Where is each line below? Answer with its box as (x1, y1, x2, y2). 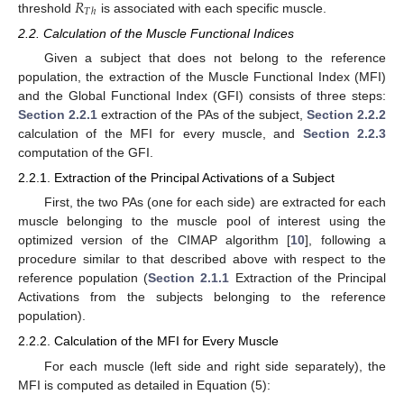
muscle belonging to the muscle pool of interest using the (18, 214, 386, 229)
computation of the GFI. (18, 145, 153, 160)
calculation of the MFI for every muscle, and (18, 126, 303, 141)
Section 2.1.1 (148, 271, 230, 286)
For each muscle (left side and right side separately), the (43, 358, 386, 373)
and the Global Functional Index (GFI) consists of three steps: (18, 88, 386, 103)
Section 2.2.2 (306, 107, 387, 122)
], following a (305, 233, 386, 248)
